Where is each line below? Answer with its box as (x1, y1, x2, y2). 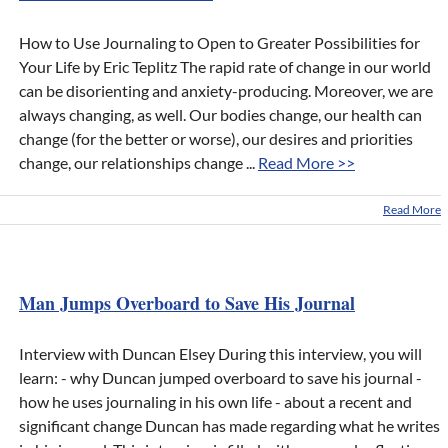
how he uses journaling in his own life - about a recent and (19, 392, 412, 412)
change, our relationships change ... (19, 153, 258, 173)
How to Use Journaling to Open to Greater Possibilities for (19, 33, 420, 53)
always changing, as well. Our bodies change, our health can (19, 105, 422, 125)
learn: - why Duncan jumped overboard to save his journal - (19, 368, 422, 388)
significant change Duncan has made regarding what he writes (19, 416, 440, 436)
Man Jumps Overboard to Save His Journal (19, 290, 355, 317)
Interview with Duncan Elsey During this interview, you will (19, 344, 422, 364)
